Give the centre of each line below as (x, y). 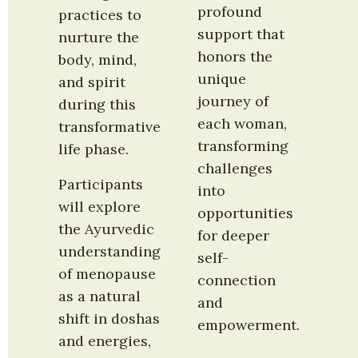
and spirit (92, 82)
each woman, (242, 123)
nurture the (99, 37)
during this (97, 104)
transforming (243, 146)
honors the (235, 56)
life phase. (93, 149)
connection (236, 280)
